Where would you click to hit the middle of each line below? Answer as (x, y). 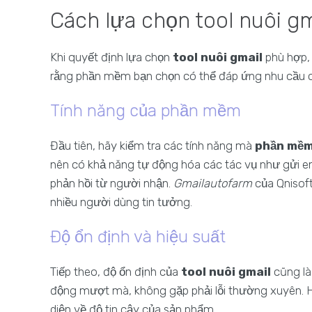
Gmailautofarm (213, 183)
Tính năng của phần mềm (146, 111)
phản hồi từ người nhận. (112, 183)
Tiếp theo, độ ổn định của (116, 272)
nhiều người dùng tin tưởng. (121, 202)
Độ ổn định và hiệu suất (138, 237)
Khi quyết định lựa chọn (111, 57)
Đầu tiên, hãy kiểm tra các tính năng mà (153, 146)
